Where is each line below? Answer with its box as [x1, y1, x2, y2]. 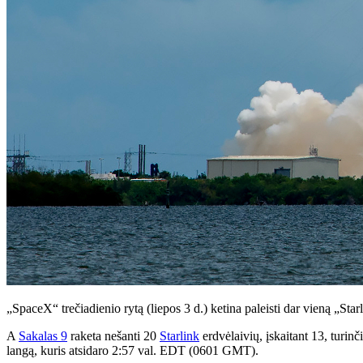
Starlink [160, 328, 199, 343]
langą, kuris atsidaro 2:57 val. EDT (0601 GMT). [6, 343, 258, 357]
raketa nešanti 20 [67, 328, 160, 343]
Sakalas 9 [19, 328, 67, 343]
